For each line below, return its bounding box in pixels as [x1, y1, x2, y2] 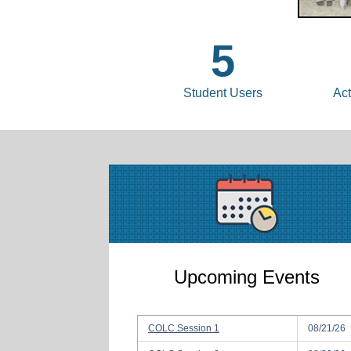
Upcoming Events [174, 266, 320, 288]
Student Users [183, 85, 262, 100]
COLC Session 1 [148, 322, 219, 334]
